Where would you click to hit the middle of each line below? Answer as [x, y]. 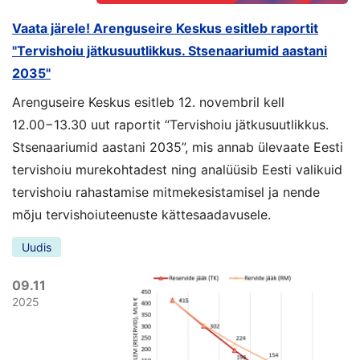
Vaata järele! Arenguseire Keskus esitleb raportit [165, 28]
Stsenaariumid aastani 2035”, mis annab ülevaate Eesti [178, 147]
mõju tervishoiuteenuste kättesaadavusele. [141, 214]
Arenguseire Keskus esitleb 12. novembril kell [148, 102]
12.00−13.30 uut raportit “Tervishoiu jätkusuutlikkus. [170, 124]
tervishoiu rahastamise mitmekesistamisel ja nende [166, 192]
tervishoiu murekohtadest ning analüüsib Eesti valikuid [177, 169]
